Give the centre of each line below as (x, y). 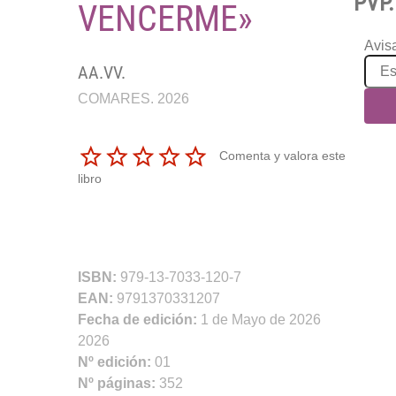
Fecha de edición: (139, 319)
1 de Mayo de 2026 (260, 319)
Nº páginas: (118, 383)
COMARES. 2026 (133, 99)
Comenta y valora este (282, 155)
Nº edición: (116, 362)
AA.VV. (101, 72)
